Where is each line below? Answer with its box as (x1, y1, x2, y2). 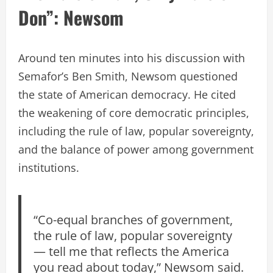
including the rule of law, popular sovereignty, (18, 123, 254, 138)
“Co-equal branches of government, (34, 210, 233, 228)
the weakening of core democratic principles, (18, 105, 249, 120)
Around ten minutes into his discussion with (18, 50, 245, 65)
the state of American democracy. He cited (18, 87, 236, 102)
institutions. (18, 160, 79, 175)
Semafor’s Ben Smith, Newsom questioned (18, 68, 238, 83)
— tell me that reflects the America (34, 242, 230, 260)
